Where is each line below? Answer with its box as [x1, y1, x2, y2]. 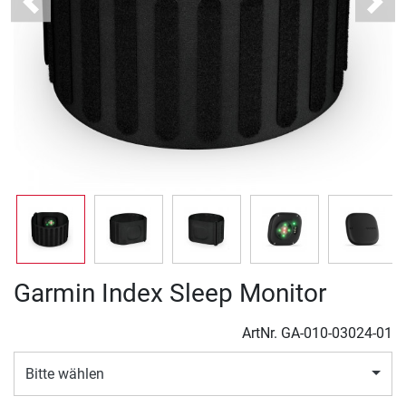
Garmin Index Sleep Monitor [14, 278, 326, 309]
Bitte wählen [25, 364, 104, 382]
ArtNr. [242, 324, 281, 343]
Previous [29, 2, 85, 20]
